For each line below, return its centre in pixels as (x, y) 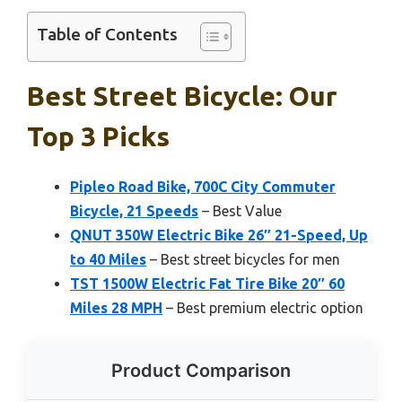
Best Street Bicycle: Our (182, 96)
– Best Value (240, 210)
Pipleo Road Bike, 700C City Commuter (203, 186)
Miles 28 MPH (116, 307)
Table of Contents (107, 35)
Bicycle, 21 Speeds (134, 210)
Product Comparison (201, 370)
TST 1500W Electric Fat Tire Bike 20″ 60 (207, 283)
